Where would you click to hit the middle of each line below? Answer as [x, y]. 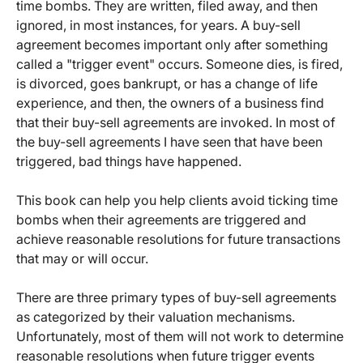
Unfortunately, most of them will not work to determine [180, 337]
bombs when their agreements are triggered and [161, 220]
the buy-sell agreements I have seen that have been [169, 142]
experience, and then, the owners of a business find [170, 103]
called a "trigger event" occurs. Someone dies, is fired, [179, 64]
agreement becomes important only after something [172, 45]
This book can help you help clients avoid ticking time [177, 201]
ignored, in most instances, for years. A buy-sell [158, 26]
